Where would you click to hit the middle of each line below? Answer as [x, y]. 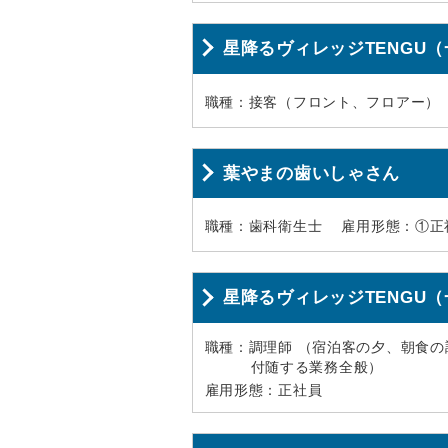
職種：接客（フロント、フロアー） [322, 101]
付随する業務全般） [317, 367]
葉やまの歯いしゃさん [312, 172]
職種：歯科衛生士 [263, 226]
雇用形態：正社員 [263, 390]
